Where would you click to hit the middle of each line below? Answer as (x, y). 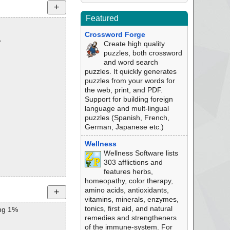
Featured (102, 18)
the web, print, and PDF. (123, 90)
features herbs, (128, 171)
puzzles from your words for (130, 81)
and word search (131, 62)
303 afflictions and (133, 162)
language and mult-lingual (127, 108)
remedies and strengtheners (130, 218)
